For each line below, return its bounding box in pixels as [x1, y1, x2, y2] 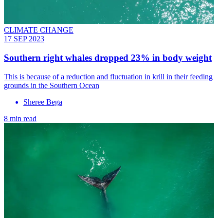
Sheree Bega [23, 97, 62, 106]
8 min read [4, 114, 36, 123]
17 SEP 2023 [4, 35, 44, 43]
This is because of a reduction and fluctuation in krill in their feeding [4, 72, 213, 81]
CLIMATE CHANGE [4, 26, 73, 35]
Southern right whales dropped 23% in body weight [4, 53, 212, 63]
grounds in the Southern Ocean [4, 81, 99, 90]
